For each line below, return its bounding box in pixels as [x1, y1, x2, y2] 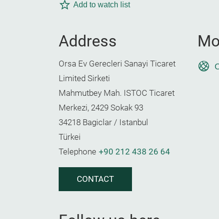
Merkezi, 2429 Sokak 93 [59, 103, 143, 112]
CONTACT [77, 175, 114, 184]
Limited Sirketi [59, 74, 110, 83]
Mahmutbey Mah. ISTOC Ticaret [59, 88, 175, 98]
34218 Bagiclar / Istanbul [59, 118, 148, 127]
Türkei [59, 132, 81, 142]
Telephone [59, 147, 96, 156]
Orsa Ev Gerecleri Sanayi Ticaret [59, 59, 175, 68]
